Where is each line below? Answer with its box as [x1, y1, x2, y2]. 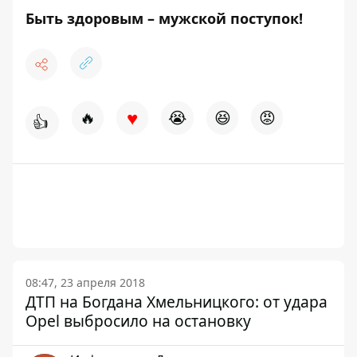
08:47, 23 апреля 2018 [25, 275, 145, 290]
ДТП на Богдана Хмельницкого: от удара [25, 291, 328, 312]
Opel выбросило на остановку [25, 310, 251, 331]
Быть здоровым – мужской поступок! [25, 9, 303, 28]
